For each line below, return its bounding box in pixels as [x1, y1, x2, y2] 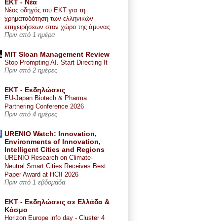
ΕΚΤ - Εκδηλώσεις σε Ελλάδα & [4, 197, 110, 206]
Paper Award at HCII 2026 [4, 170, 78, 178]
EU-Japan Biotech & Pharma [4, 94, 87, 102]
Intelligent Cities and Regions [4, 145, 105, 153]
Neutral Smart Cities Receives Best [4, 162, 106, 170]
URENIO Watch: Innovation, [4, 129, 97, 138]
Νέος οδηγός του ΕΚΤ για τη [4, 6, 85, 14]
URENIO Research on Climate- [4, 153, 93, 161]
